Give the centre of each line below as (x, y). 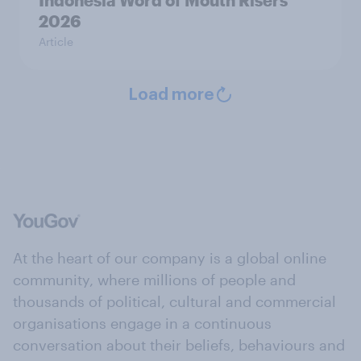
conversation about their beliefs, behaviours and (179, 345)
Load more (171, 95)
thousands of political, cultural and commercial (174, 302)
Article (56, 42)
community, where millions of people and (154, 280)
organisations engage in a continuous (142, 324)
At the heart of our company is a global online (170, 258)
